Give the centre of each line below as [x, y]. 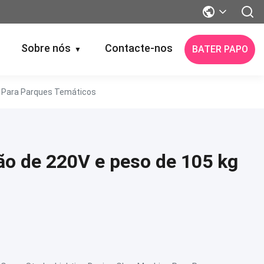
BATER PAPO [220, 49]
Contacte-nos [139, 48]
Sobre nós [46, 48]
